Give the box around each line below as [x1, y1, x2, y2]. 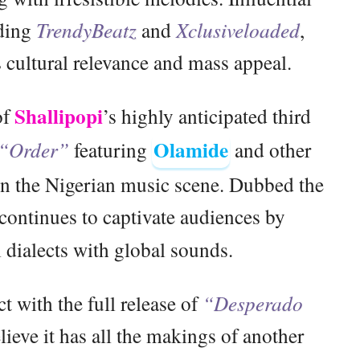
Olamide [153, 134, 228, 165]
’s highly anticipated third [103, 101, 311, 129]
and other [229, 135, 311, 163]
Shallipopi [14, 100, 103, 131]
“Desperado [202, 288, 303, 317]
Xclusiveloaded [176, 15, 300, 43]
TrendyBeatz [36, 15, 137, 43]
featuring [68, 135, 152, 163]
